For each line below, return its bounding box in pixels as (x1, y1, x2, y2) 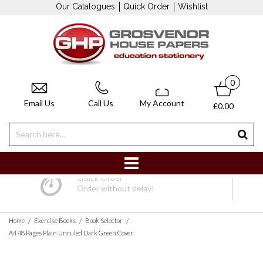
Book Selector (85, 217, 123, 225)
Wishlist (177, 2, 208, 11)
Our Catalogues (55, 2, 115, 11)
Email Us (24, 97, 55, 108)
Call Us (88, 97, 114, 108)
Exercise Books (34, 217, 76, 225)
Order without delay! (77, 183, 155, 194)
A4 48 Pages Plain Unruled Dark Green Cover (9, 229, 133, 237)
